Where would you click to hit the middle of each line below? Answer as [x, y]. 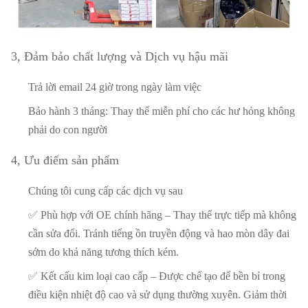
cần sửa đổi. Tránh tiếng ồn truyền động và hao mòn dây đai [159, 234]
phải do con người [68, 130]
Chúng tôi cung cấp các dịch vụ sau [106, 191]
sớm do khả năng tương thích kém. [103, 252]
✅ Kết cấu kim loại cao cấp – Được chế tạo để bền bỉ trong [157, 276]
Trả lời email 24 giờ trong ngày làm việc [115, 87]
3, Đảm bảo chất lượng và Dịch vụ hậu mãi [120, 57]
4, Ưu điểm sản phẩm [65, 161]
